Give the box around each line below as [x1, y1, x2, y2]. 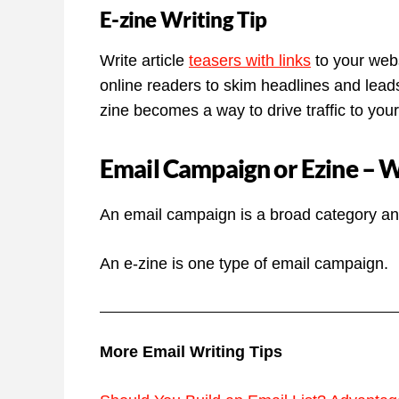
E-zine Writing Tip [100, 6, 267, 33]
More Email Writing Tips [100, 343, 282, 362]
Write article [100, 52, 189, 70]
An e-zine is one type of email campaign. [100, 255, 388, 273]
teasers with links [189, 52, 311, 70]
